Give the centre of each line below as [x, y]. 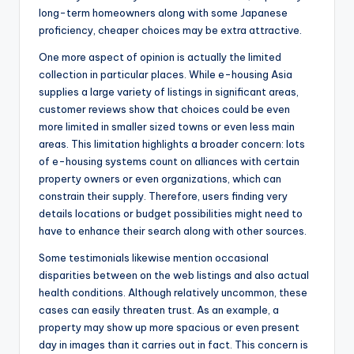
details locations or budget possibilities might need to [171, 214]
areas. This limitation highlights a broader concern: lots [172, 144]
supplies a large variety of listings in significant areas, [169, 92]
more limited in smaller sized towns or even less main [167, 127]
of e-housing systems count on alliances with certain [169, 162]
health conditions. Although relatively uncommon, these [173, 293]
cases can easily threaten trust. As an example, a [159, 310]
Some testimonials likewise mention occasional [154, 258]
